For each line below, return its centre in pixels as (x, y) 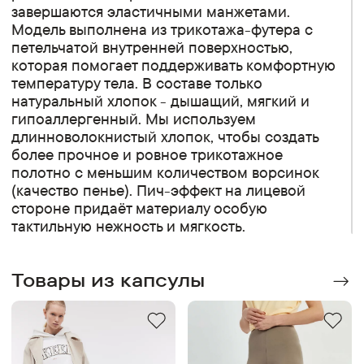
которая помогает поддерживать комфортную (174, 65)
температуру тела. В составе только (137, 83)
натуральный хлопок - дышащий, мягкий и (161, 101)
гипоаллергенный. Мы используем (134, 119)
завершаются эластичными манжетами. (151, 12)
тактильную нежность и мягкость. (129, 226)
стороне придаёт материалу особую (140, 208)
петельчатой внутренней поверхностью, (152, 48)
